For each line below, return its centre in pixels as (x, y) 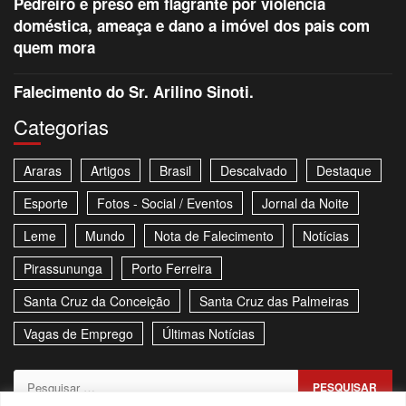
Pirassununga (63, 269)
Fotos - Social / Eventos (165, 203)
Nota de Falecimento (214, 236)
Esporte (46, 203)
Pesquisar (55, 382)
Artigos (111, 171)
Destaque (344, 171)
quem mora (54, 48)
